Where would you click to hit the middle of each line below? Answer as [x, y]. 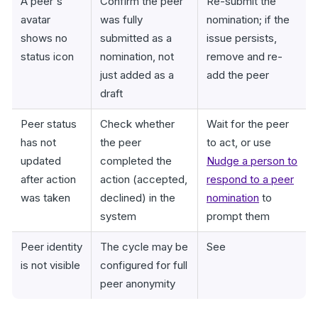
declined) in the [138, 198]
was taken [45, 198]
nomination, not [137, 56]
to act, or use [239, 142]
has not [38, 142]
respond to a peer [250, 179]
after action [48, 179]
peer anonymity [138, 284]
